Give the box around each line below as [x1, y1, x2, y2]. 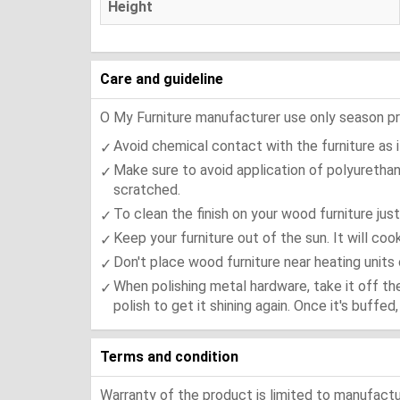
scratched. [113, 180, 180, 198]
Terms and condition [100, 347, 238, 365]
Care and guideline [100, 70, 223, 87]
